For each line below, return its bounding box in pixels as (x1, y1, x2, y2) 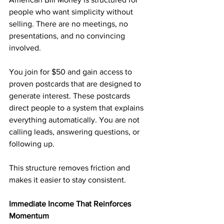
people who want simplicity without (9, 7, 135, 16)
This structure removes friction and (9, 163, 132, 172)
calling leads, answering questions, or (9, 127, 141, 136)
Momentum (9, 211, 49, 220)
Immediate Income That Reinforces (9, 199, 133, 208)
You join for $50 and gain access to (9, 67, 134, 76)
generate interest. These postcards (9, 91, 132, 100)
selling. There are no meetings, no (9, 19, 130, 28)
